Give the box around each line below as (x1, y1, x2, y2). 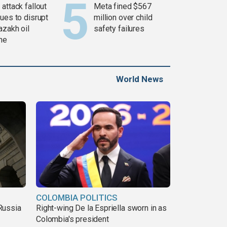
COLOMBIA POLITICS (36, 192, 118, 203)
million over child (94, 12, 153, 22)
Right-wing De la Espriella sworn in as (36, 203, 167, 213)
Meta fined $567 (94, 1, 152, 11)
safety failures (94, 23, 144, 33)
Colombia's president (36, 214, 109, 224)
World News (116, 73, 163, 84)
